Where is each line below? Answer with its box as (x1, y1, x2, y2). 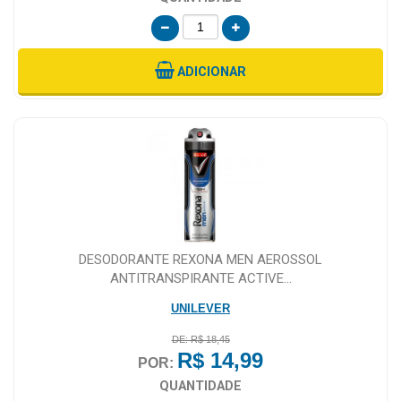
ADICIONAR (177, 64, 246, 80)
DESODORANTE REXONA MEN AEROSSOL (79, 251, 322, 268)
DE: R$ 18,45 (171, 333, 230, 345)
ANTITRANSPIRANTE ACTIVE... (109, 269, 292, 286)
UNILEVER (171, 301, 230, 315)
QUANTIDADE (159, 378, 242, 394)
